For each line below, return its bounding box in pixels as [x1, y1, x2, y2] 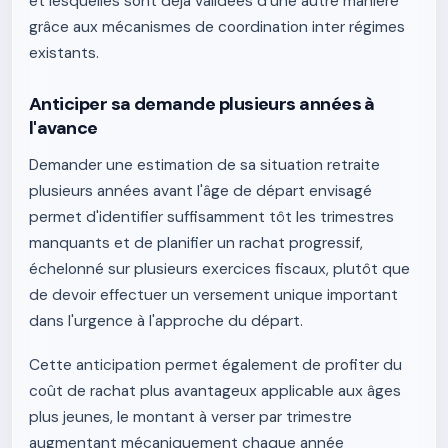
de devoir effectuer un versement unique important [29, 285, 398, 305]
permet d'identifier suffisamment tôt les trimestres [29, 207, 394, 227]
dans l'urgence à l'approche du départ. [29, 311, 303, 331]
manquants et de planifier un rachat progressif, [29, 233, 363, 253]
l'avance [29, 116, 98, 140]
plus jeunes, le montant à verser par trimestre [29, 407, 352, 427]
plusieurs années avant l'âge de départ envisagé [29, 181, 372, 201]
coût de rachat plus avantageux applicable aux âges [29, 381, 401, 401]
